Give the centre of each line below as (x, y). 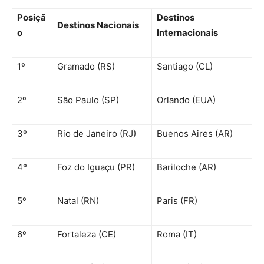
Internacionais (188, 32)
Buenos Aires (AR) (195, 133)
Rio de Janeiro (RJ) (97, 133)
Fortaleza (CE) (87, 234)
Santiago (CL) (185, 66)
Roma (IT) (177, 234)
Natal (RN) (78, 200)
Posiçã (32, 17)
